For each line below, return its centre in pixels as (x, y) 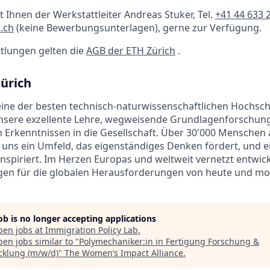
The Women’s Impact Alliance (124, 253)
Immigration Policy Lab (92, 230)
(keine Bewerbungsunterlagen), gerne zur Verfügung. (138, 28)
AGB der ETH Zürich (131, 51)
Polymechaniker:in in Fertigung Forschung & (169, 242)
